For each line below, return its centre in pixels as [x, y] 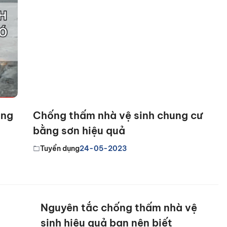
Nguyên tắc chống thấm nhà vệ [119, 207]
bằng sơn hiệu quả [79, 130]
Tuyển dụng [60, 148]
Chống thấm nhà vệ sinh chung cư [118, 115]
